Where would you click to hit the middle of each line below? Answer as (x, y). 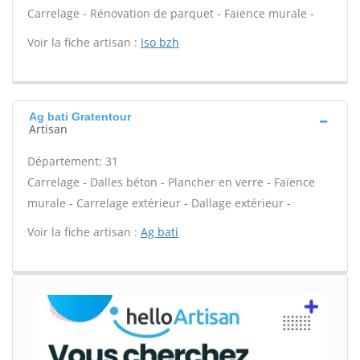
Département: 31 (73, 161)
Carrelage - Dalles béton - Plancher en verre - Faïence (171, 182)
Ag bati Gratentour (80, 117)
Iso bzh (160, 42)
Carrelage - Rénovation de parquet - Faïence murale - (171, 13)
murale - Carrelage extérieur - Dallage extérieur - (159, 203)
